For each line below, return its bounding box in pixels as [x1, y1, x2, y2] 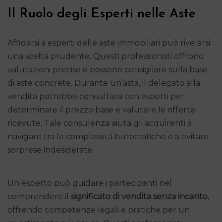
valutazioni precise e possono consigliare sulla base [7, 64, 208, 74]
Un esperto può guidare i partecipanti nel [7, 178, 172, 188]
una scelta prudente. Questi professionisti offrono [7, 51, 204, 61]
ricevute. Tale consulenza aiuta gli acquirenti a [7, 118, 192, 128]
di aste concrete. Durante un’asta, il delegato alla [7, 78, 200, 88]
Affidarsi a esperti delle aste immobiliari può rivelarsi [7, 38, 210, 48]
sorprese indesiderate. [7, 145, 94, 155]
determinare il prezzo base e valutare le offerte [7, 105, 195, 114]
